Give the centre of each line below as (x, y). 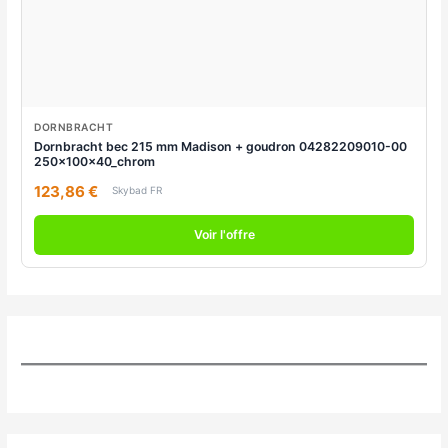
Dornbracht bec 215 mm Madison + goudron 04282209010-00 (221, 146)
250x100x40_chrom (95, 161)
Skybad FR (137, 189)
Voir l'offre (224, 234)
